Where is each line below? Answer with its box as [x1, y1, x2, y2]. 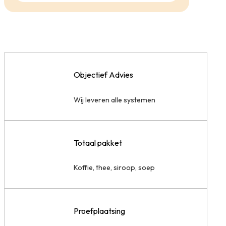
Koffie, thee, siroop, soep [74, 163, 155, 173]
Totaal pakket [74, 138, 123, 148]
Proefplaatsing [74, 205, 126, 216]
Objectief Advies [74, 70, 134, 80]
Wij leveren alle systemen [74, 95, 156, 104]
